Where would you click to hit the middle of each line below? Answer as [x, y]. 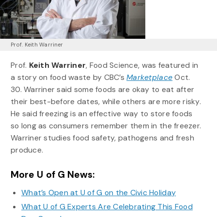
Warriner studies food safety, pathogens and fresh [102, 138]
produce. [27, 150]
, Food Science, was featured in [142, 65]
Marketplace [150, 77]
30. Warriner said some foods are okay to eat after [102, 90]
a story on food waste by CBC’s [69, 77]
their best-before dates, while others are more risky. [106, 102]
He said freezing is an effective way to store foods [101, 114]
